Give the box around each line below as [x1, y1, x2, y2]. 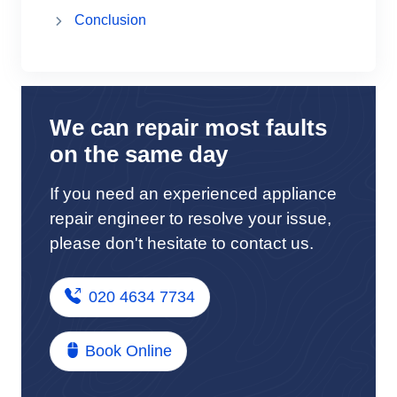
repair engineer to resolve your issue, [50, 208, 331, 228]
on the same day [50, 141, 228, 167]
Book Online [85, 341, 172, 360]
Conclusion [74, 12, 146, 27]
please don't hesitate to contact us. [50, 233, 314, 253]
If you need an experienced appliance [50, 183, 337, 203]
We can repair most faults [50, 114, 327, 140]
